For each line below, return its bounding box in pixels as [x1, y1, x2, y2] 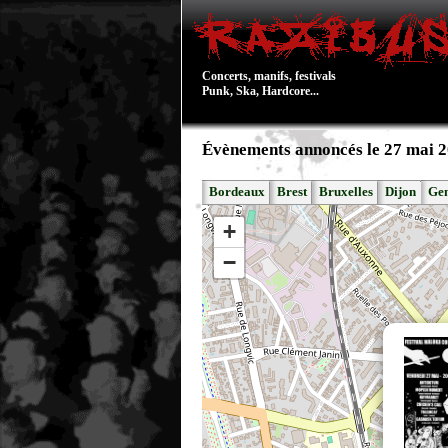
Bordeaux [209, 185, 265, 199]
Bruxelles [319, 185, 373, 199]
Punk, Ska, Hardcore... [202, 84, 319, 98]
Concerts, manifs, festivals [202, 69, 336, 83]
